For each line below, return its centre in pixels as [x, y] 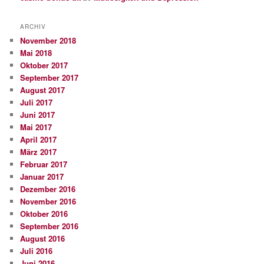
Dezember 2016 [48, 189]
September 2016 [49, 226]
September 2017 [49, 78]
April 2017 [39, 140]
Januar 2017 [42, 177]
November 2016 [48, 202]
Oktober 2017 [44, 65]
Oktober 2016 [44, 214]
